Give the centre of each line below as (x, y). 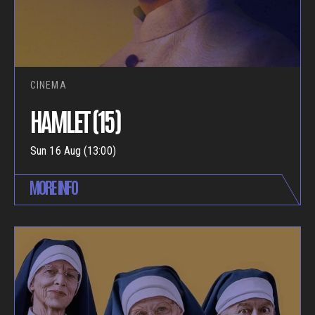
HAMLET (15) (76, 120)
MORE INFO (53, 187)
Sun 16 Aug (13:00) (73, 151)
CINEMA (49, 85)
